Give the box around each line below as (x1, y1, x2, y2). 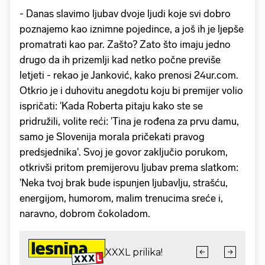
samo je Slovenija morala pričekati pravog (20, 131, 205, 143)
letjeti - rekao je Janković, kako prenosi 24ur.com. (20, 69, 238, 82)
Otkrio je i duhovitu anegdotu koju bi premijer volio (20, 85, 243, 97)
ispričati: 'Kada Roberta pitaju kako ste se (20, 100, 203, 112)
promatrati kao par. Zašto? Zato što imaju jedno (20, 38, 231, 51)
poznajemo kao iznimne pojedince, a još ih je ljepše (20, 23, 244, 35)
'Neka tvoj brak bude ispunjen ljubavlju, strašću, (20, 177, 228, 189)
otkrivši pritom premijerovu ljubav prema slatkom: (20, 161, 238, 174)
